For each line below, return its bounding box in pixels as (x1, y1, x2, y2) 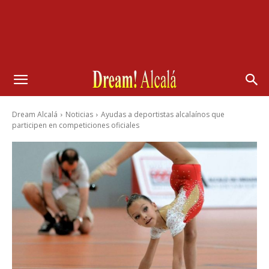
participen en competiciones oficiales (12, 120, 139, 130)
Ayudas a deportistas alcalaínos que (101, 109, 225, 119)
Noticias (65, 109, 93, 119)
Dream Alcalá (12, 109, 58, 119)
